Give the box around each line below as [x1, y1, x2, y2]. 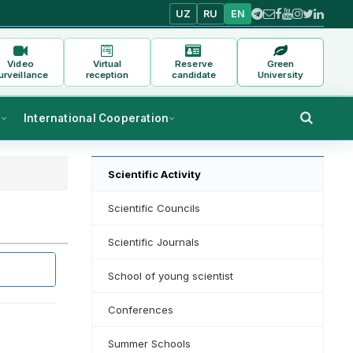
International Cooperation [24, 112, 169, 125]
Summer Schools [108, 337, 191, 351]
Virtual [92, 58, 122, 69]
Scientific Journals [108, 236, 199, 249]
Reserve [175, 58, 213, 69]
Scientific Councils [108, 202, 200, 215]
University [258, 69, 303, 80]
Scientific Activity [108, 168, 201, 181]
